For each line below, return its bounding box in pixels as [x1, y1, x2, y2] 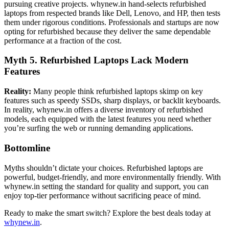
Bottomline [4, 142, 50, 153]
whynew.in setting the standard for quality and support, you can [4, 181, 209, 191]
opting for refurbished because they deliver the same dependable [4, 27, 211, 36]
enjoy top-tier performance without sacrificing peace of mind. [4, 191, 201, 200]
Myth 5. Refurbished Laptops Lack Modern [4, 55, 189, 66]
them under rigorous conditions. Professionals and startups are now [4, 17, 219, 27]
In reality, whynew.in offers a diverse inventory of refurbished [4, 105, 203, 114]
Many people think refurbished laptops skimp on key [31, 87, 203, 96]
